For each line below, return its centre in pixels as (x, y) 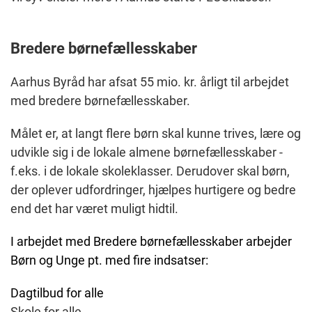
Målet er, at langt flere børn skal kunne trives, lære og (156, 134)
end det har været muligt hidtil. (94, 209)
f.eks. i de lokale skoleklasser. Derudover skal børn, (150, 171)
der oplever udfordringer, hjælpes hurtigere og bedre (153, 190)
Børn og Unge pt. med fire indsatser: (109, 260)
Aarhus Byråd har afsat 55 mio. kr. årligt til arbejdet (150, 82)
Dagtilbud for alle (57, 293)
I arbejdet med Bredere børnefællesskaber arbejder (151, 242)
